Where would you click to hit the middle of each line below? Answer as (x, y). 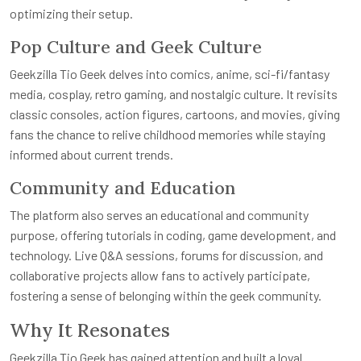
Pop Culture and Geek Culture (136, 46)
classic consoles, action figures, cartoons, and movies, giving (175, 114)
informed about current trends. (91, 154)
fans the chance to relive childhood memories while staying (168, 134)
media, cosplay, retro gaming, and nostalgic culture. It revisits (174, 93)
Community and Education (122, 187)
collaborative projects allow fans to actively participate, (160, 275)
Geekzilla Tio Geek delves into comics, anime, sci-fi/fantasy (170, 73)
